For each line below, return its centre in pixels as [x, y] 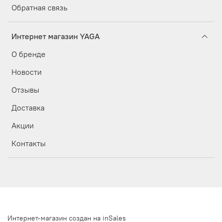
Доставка [28, 107]
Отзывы [25, 89]
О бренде [28, 54]
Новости [27, 72]
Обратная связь [39, 7]
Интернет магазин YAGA [55, 36]
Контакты [28, 143]
